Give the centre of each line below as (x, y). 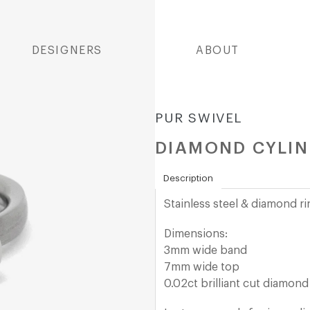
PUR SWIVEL (199, 118)
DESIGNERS (67, 51)
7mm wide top (202, 267)
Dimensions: (196, 234)
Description (188, 178)
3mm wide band (206, 250)
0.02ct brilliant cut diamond (236, 283)
